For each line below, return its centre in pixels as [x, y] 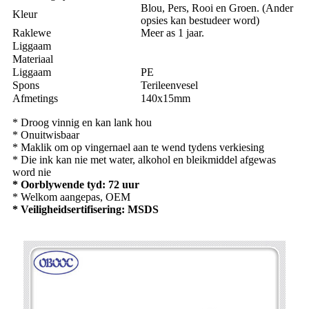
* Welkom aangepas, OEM [71, 197]
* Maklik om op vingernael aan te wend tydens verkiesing [138, 148]
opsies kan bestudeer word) [200, 21]
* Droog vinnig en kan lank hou [82, 123]
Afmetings [35, 99]
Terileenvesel [169, 86]
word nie [32, 172]
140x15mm [166, 99]
